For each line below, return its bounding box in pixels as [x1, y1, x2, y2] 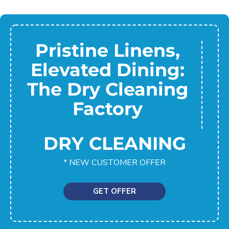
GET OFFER [93, 186, 136, 196]
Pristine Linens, [35, 39, 180, 61]
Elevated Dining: [31, 58, 185, 81]
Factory [73, 97, 143, 120]
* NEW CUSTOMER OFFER [63, 156, 166, 168]
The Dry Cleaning [27, 78, 189, 100]
